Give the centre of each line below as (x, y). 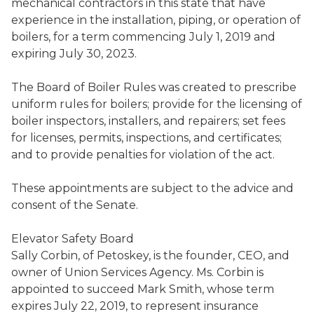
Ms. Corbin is (228, 272)
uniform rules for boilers (79, 104)
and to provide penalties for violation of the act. (143, 155)
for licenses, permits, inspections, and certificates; (146, 138)
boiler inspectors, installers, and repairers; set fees (148, 121)
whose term (239, 289)
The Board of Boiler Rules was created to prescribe (154, 87)
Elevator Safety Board (73, 239)
